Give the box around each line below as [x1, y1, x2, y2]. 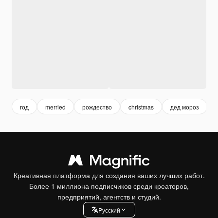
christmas [128, 102, 154, 111]
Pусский [98, 205, 120, 214]
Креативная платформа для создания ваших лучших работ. [13, 170, 205, 180]
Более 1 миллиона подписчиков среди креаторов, [29, 181, 189, 191]
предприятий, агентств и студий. [57, 192, 161, 201]
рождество [82, 102, 112, 111]
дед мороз [170, 102, 199, 111]
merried [45, 102, 66, 111]
